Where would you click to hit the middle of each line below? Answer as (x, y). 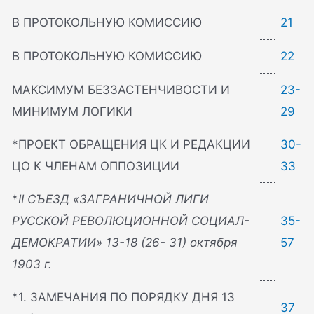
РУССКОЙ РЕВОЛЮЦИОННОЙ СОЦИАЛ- (131, 221)
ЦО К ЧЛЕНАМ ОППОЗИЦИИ (96, 166)
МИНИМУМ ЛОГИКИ (73, 112)
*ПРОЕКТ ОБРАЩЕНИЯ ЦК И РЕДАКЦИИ (131, 145)
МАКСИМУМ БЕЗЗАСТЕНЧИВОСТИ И (121, 90)
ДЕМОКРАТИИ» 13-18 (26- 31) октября (125, 243)
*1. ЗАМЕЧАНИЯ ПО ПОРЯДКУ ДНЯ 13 (124, 298)
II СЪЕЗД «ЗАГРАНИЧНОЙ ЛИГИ (114, 199)
